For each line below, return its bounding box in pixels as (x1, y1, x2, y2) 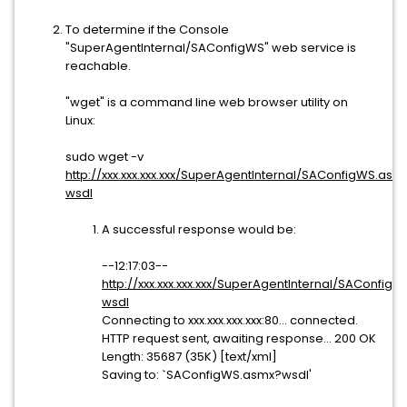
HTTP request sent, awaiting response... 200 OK (102, 330, 376, 347)
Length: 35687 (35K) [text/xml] (102, 348, 277, 365)
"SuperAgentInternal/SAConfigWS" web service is (65, 39, 356, 56)
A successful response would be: (102, 221, 296, 238)
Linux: (65, 112, 95, 129)
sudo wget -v (65, 148, 144, 165)
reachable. (65, 57, 131, 74)
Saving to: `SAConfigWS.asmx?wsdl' (102, 366, 312, 383)
